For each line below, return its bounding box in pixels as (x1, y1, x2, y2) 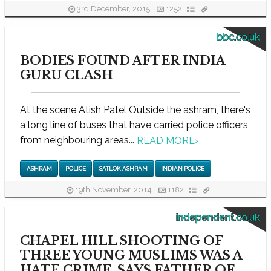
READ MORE (137, 134, 195, 146)
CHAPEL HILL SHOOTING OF (20, 233, 223, 249)
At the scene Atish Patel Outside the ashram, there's (20, 103, 250, 116)
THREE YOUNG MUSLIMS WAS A (20, 248, 242, 263)
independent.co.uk (176, 212, 260, 224)
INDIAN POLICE (161, 165, 205, 172)
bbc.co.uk (217, 31, 260, 43)
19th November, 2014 (73, 184, 154, 194)
